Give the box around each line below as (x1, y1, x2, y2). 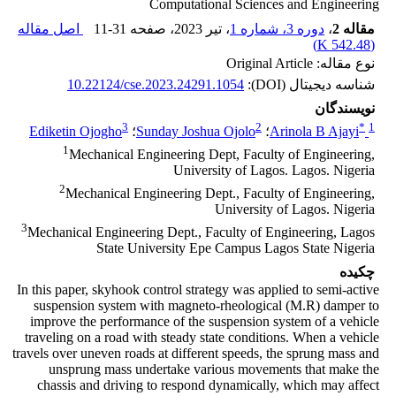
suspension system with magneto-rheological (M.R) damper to (34, 298, 379, 314)
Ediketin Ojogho (29, 124, 122, 140)
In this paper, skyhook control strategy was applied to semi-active (17, 282, 379, 298)
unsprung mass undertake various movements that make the (49, 362, 379, 377)
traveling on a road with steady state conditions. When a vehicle (25, 330, 379, 346)
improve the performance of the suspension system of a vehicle (30, 314, 379, 330)
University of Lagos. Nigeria (215, 202, 375, 217)
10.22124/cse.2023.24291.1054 (67, 77, 244, 93)
